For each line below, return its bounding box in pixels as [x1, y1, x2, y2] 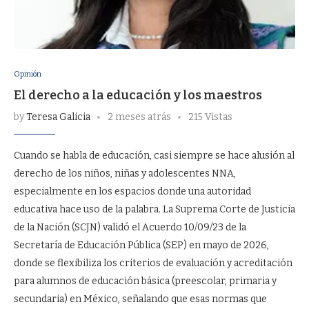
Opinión [14, 70, 41, 79]
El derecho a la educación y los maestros [14, 88, 262, 103]
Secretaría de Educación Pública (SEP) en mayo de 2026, [14, 239, 269, 251]
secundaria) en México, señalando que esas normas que [14, 293, 267, 305]
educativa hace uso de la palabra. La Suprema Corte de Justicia [14, 203, 295, 215]
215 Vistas [188, 111, 232, 123]
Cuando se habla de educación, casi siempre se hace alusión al [14, 150, 295, 161]
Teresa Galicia [26, 111, 90, 123]
